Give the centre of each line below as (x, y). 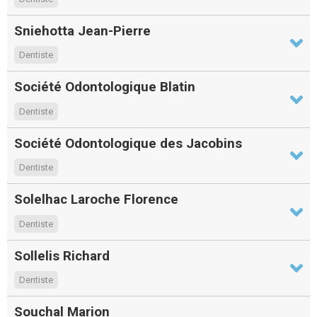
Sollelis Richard (62, 255)
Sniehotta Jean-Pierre (82, 30)
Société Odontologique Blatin (105, 87)
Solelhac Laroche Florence (96, 200)
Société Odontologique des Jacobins (128, 143)
